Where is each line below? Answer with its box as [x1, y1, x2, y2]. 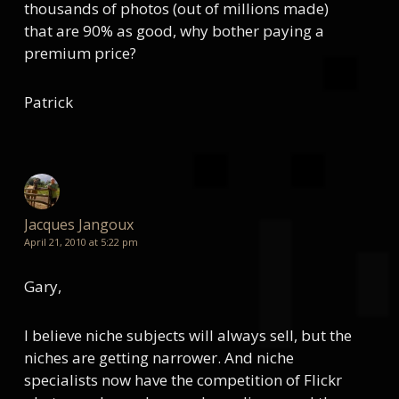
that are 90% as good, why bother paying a [23, 20, 324, 41]
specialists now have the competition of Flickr [23, 370, 342, 390]
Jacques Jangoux [23, 215, 134, 234]
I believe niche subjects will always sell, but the [23, 325, 352, 346]
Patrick [23, 92, 73, 112]
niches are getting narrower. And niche [23, 347, 294, 368]
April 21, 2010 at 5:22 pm [23, 235, 138, 248]
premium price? [23, 43, 136, 63]
